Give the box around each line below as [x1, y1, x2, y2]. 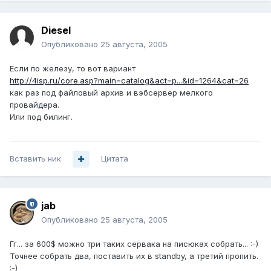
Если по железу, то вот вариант [10, 64, 135, 74]
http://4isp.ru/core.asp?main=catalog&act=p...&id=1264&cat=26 [10, 76, 249, 86]
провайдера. [10, 100, 59, 110]
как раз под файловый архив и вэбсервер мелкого [10, 88, 213, 98]
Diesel [41, 24, 71, 37]
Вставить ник [10, 154, 61, 164]
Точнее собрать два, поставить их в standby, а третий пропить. [10, 251, 258, 261]
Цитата [101, 154, 128, 164]
